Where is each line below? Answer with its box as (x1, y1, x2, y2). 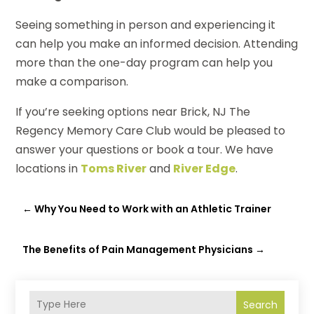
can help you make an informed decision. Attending (15, 35, 299, 52)
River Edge (173, 160, 236, 177)
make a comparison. (15, 73, 129, 90)
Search (243, 297, 278, 312)
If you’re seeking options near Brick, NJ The (15, 103, 251, 120)
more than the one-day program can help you (15, 54, 273, 71)
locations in (15, 160, 81, 177)
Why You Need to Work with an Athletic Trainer (34, 201, 272, 216)
